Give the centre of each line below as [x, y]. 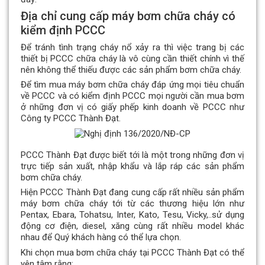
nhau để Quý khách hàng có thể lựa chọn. [101, 237]
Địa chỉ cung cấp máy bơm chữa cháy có [128, 16]
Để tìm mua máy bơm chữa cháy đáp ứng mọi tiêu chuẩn [132, 85]
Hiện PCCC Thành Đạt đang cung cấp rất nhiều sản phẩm [132, 193]
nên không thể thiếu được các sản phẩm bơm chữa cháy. [131, 70]
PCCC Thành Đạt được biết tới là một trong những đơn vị [132, 155]
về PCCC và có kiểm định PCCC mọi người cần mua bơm [132, 96]
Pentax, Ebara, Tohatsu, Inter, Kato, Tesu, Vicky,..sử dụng [132, 215]
